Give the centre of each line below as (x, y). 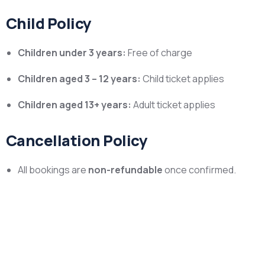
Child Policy (49, 23)
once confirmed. (199, 170)
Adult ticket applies (173, 105)
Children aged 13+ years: (75, 105)
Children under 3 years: (72, 53)
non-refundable (125, 170)
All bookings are (53, 170)
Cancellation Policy (77, 140)
